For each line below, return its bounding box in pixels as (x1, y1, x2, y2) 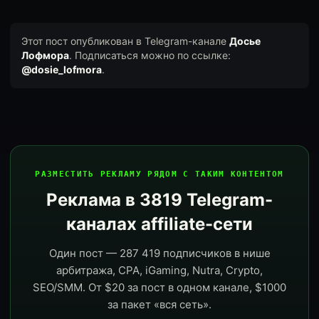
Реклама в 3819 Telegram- (46, 189, 273, 210)
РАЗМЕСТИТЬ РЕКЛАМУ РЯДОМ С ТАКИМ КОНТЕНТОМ (35, 169, 284, 179)
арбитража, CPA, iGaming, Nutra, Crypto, (56, 263, 263, 277)
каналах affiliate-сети (66, 214, 253, 234)
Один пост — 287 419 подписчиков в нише (48, 246, 271, 260)
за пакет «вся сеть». (108, 298, 211, 311)
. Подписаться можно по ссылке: (69, 49, 231, 61)
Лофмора (21, 49, 69, 61)
